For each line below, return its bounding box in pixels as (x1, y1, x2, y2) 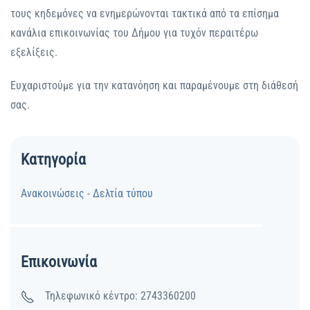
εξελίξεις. (10, 46, 57, 60)
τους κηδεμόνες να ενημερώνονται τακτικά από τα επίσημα (10, 7, 279, 21)
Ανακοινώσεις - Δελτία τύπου (21, 187, 153, 201)
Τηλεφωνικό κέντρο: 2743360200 (45, 289, 196, 303)
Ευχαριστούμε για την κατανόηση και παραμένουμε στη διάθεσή (10, 79, 298, 93)
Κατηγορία (21, 151, 86, 169)
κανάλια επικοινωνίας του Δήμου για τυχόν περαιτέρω (10, 26, 258, 40)
